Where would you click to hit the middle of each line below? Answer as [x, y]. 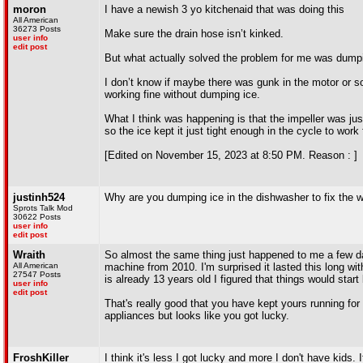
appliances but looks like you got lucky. [197, 316]
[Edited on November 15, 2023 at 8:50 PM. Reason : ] [231, 155]
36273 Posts [37, 29]
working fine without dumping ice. [182, 94]
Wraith [29, 255]
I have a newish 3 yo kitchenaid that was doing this [224, 9]
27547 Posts [37, 274]
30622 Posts [37, 217]
